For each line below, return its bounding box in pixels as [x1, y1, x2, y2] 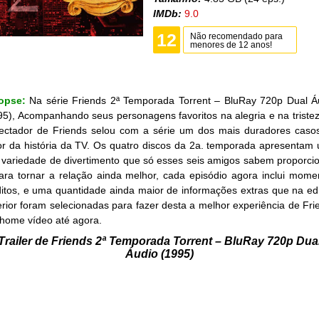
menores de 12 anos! [190, 40, 272, 50]
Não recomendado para [190, 31, 283, 41]
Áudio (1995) [125, 248, 194, 260]
